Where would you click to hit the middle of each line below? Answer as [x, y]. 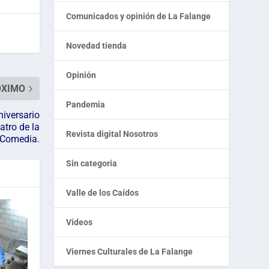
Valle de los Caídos [103, 193]
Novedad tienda [97, 46]
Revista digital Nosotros [112, 134]
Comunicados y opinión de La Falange [139, 17]
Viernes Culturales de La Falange [130, 252]
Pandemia [86, 105]
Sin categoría [92, 164]
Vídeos [80, 222]
